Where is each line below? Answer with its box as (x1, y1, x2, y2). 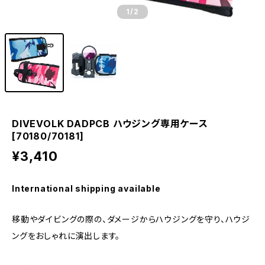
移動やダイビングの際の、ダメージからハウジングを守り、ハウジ (12, 214, 250, 224)
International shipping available (12, 183, 161, 193)
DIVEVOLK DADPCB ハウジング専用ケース (12, 118, 208, 130)
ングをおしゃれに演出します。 (12, 231, 121, 241)
